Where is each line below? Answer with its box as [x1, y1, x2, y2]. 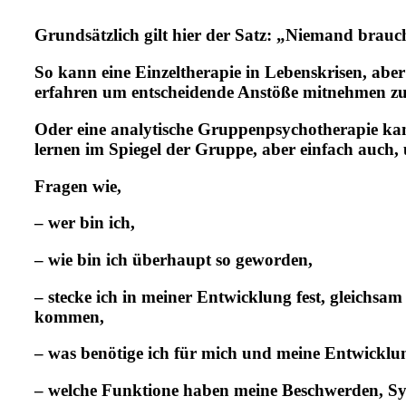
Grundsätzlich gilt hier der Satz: [34, 25, 276, 45]
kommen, [34, 306, 104, 326]
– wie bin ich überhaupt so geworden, [34, 250, 313, 269]
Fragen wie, [34, 176, 121, 196]
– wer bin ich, [34, 213, 135, 233]
